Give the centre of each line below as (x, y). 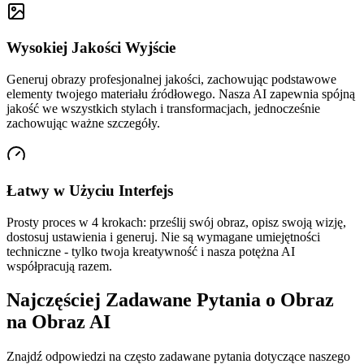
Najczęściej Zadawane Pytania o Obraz (170, 300)
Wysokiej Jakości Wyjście (91, 48)
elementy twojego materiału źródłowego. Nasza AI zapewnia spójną (181, 94)
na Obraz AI (58, 322)
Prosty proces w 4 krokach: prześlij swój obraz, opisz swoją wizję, (176, 222)
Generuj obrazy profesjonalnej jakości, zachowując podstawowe (171, 80)
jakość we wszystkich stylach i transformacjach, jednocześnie (163, 109)
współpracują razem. (59, 266)
